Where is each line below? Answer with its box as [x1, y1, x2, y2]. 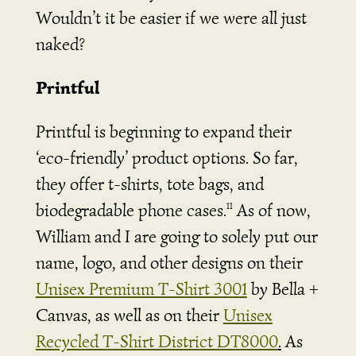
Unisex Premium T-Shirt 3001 [35, 277, 247, 300]
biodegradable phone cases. [35, 199, 226, 221]
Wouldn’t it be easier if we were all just [35, 6, 307, 29]
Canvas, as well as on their [35, 304, 223, 326]
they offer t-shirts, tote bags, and [35, 172, 264, 195]
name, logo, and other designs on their [35, 251, 303, 273]
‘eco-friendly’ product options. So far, [35, 146, 298, 168]
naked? [35, 33, 89, 55]
